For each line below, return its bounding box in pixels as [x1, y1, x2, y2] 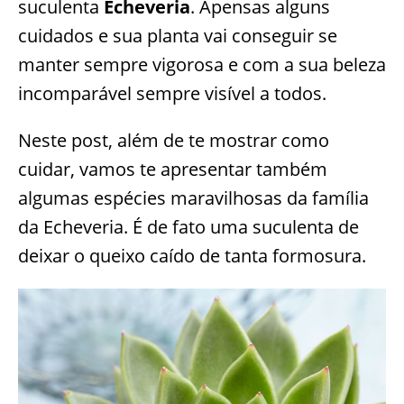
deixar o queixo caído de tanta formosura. [18, 243, 366, 269]
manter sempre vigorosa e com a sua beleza [18, 52, 386, 78]
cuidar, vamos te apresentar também [18, 157, 327, 182]
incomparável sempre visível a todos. [18, 81, 326, 106]
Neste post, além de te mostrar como [18, 128, 329, 153]
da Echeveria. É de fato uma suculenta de [18, 215, 359, 240]
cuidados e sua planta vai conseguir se [18, 23, 337, 49]
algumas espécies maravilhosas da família [18, 186, 369, 211]
